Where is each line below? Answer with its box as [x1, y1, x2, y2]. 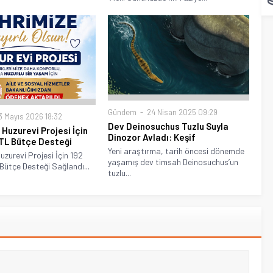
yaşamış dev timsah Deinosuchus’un [108, 157, 239, 168]
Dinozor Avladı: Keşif [108, 132, 196, 143]
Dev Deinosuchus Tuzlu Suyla [108, 121, 229, 132]
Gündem [108, 107, 137, 118]
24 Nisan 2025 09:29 [145, 107, 218, 118]
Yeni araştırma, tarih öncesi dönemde [108, 146, 245, 157]
